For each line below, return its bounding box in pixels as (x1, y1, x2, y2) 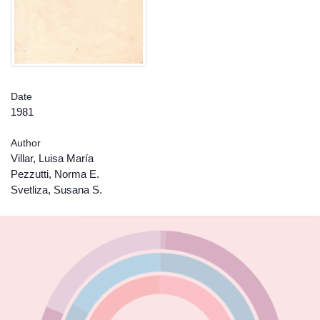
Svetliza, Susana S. (11, 184, 102, 196)
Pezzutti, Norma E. (11, 168, 99, 181)
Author (11, 137, 41, 149)
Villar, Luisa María (11, 152, 94, 165)
